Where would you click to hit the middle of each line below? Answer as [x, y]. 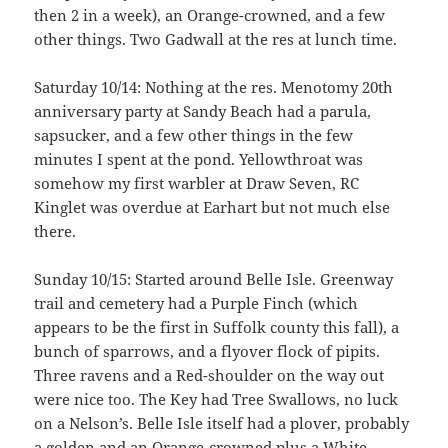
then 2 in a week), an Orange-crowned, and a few [210, 15]
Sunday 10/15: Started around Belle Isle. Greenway [214, 279]
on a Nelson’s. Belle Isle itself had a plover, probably [222, 423]
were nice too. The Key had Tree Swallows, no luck [216, 399]
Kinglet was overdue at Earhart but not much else [212, 207]
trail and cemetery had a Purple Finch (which [196, 303]
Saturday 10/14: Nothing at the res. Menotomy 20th [214, 87]
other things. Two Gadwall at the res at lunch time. [216, 39]
